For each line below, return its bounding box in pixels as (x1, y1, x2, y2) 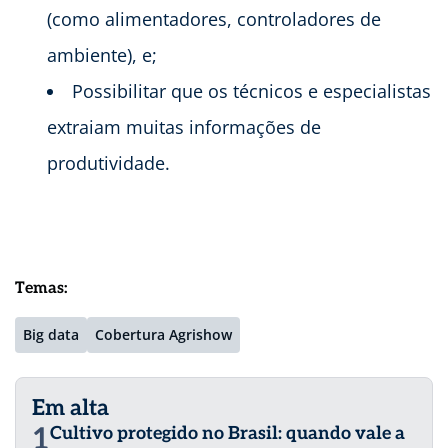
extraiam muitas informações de (47, 114, 321, 139)
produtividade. (47, 150, 170, 175)
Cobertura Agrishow (95, 324, 232, 344)
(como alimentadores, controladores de (47, 6, 381, 31)
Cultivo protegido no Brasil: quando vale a (50, 422, 405, 444)
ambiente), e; (47, 42, 157, 67)
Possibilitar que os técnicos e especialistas (72, 78, 431, 103)
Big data (23, 324, 79, 344)
